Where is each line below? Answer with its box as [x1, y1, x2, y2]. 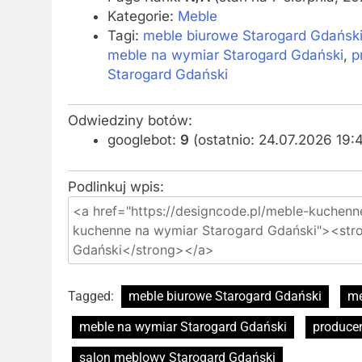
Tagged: [68, 288, 117, 304]
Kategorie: [107, 7, 178, 24]
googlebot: [107, 132, 180, 148]
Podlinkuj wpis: [68, 178, 164, 195]
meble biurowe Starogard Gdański [128, 288, 322, 304]
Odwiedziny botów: [68, 112, 192, 128]
